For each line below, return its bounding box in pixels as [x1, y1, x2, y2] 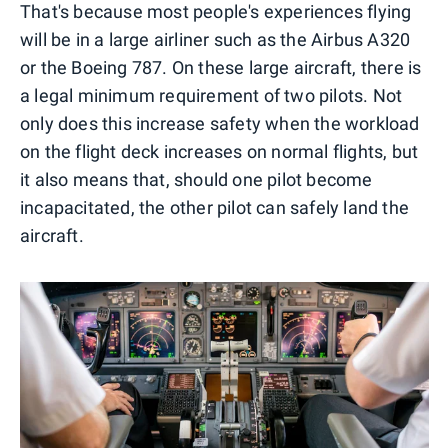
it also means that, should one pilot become [20, 168, 373, 190]
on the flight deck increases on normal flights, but [20, 140, 419, 162]
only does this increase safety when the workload [20, 112, 420, 134]
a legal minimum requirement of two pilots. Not [20, 84, 403, 106]
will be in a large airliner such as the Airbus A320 [20, 28, 411, 50]
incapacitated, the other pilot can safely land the [20, 196, 410, 218]
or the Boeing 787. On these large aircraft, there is [20, 56, 422, 78]
